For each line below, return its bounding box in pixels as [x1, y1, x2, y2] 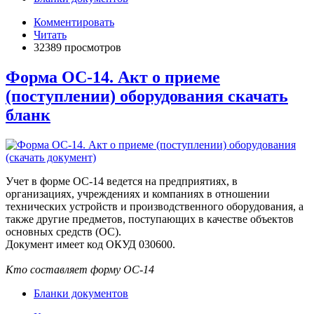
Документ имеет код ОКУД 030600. [6, 238, 175, 250]
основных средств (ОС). [6, 225, 121, 238]
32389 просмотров [34, 41, 121, 53]
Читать [34, 28, 67, 41]
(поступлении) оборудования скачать [6, 86, 288, 105]
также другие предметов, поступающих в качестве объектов [6, 212, 294, 225]
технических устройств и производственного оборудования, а [6, 200, 303, 212]
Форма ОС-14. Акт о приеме [6, 67, 220, 86]
